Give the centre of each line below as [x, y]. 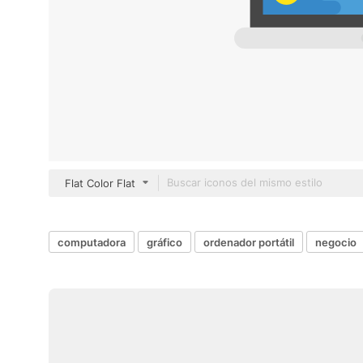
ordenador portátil [249, 242]
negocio [336, 242]
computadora [92, 242]
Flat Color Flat [100, 183]
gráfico [164, 242]
